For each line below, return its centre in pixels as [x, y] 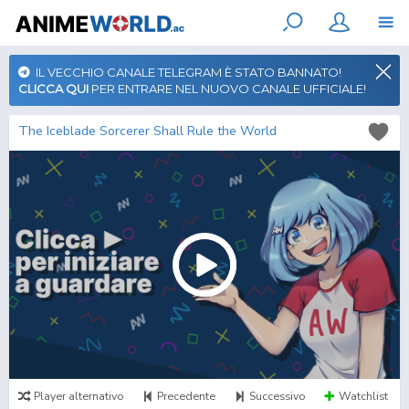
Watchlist [363, 396]
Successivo [277, 396]
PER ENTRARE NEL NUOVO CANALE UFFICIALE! [227, 89]
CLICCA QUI [53, 89]
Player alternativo [79, 396]
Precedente [186, 396]
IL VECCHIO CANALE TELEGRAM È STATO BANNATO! [186, 72]
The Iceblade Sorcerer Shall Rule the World [147, 131]
